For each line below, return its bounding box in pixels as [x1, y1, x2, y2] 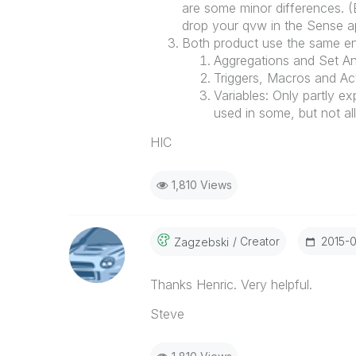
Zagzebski [173, 234, 229, 249]
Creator [236, 234, 280, 248]
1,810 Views [171, 178, 232, 192]
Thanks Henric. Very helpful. [149, 277, 312, 292]
